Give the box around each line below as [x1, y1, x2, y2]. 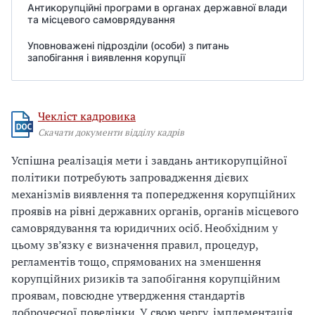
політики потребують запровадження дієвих [11, 169, 248, 185]
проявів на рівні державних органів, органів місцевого [11, 203, 299, 219]
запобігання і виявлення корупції [27, 51, 185, 63]
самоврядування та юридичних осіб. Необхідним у [11, 220, 278, 236]
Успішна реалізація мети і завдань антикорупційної [11, 153, 288, 168]
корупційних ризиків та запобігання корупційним [11, 271, 281, 286]
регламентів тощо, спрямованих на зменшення [11, 254, 261, 269]
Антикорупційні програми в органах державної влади [27, 1, 287, 13]
